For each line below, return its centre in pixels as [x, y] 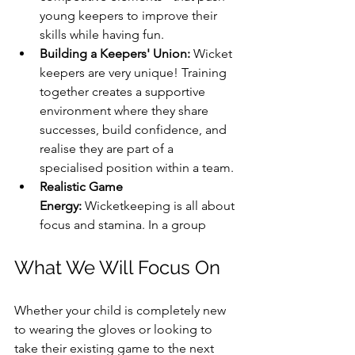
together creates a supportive [124, 91]
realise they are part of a [108, 148]
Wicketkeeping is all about [160, 205]
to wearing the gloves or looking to [115, 329]
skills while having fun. [102, 34]
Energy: [61, 205]
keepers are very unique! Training [135, 72]
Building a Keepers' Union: [115, 53]
